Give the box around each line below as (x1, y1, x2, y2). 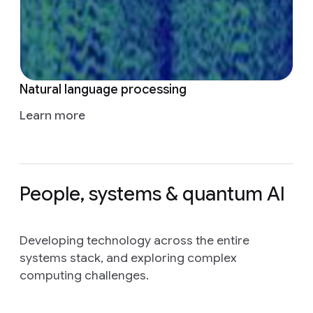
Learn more (20, 108, 85, 124)
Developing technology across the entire (20, 233, 249, 249)
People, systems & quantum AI (20, 182, 285, 207)
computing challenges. (20, 268, 149, 284)
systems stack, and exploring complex (20, 250, 237, 266)
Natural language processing (20, 82, 187, 98)
